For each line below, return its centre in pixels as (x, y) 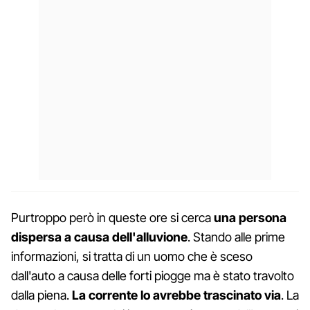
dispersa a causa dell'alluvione (99, 237)
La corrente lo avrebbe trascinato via (176, 295)
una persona (250, 217)
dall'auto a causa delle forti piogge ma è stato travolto (153, 275)
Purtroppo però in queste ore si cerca (112, 217)
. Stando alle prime (236, 237)
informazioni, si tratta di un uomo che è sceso (132, 256)
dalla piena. (42, 295)
